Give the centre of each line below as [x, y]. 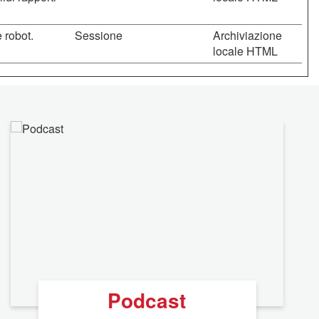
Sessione [99, 35]
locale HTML [245, 51]
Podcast [147, 300]
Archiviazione [247, 35]
